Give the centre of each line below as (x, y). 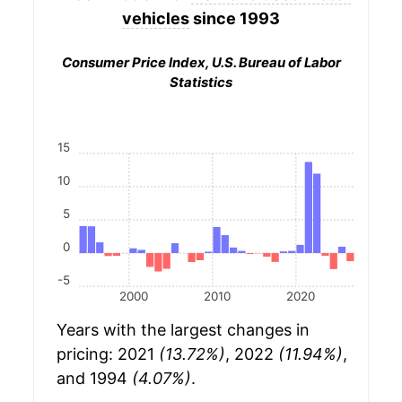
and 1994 (94, 379)
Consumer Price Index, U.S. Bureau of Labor (201, 62)
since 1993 (235, 18)
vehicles (156, 18)
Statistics (201, 82)
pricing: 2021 (108, 354)
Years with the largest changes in (183, 330)
